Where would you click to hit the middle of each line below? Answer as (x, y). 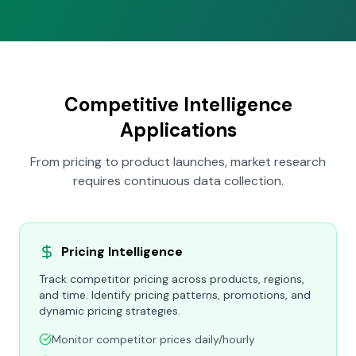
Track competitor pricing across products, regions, (172, 279)
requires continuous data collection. (178, 181)
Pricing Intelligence (122, 252)
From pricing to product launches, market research (178, 162)
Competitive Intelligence (178, 104)
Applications (178, 130)
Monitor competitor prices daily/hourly (153, 339)
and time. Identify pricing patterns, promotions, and (175, 295)
